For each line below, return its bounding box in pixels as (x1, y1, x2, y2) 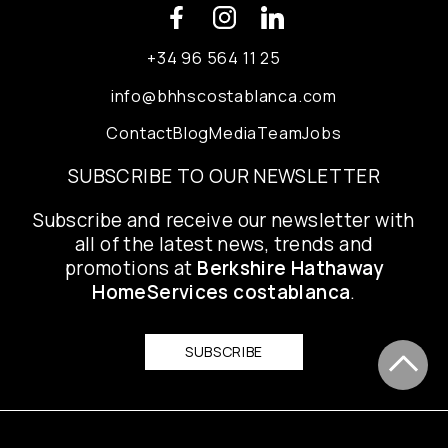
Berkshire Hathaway (197, 255, 383, 282)
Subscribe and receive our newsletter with (33, 207, 415, 234)
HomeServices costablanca (92, 279, 351, 306)
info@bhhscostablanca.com (110, 85, 338, 108)
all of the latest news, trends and (74, 231, 374, 258)
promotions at (65, 255, 198, 282)
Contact (106, 122, 173, 145)
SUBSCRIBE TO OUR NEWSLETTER (67, 163, 381, 190)
